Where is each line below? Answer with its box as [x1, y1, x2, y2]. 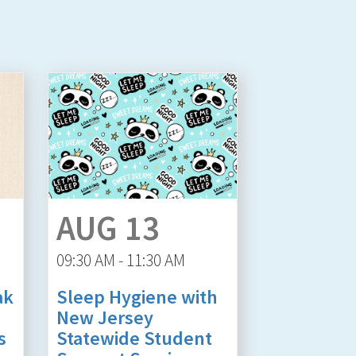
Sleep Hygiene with [56, 284, 218, 309]
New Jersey [56, 304, 153, 330]
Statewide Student [56, 325, 212, 350]
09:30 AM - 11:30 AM [56, 249, 185, 271]
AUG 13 [56, 206, 160, 250]
